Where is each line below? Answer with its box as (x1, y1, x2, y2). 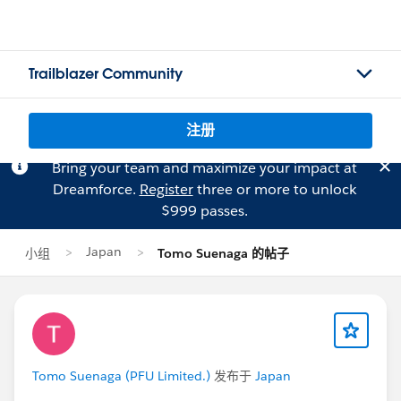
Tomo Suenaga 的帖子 (158, 245, 289, 261)
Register (139, 180, 193, 199)
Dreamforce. (52, 180, 140, 199)
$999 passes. (160, 201, 248, 220)
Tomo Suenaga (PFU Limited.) (32, 368, 210, 384)
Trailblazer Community (29, 64, 183, 83)
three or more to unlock (192, 180, 356, 199)
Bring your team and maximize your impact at (51, 158, 357, 177)
